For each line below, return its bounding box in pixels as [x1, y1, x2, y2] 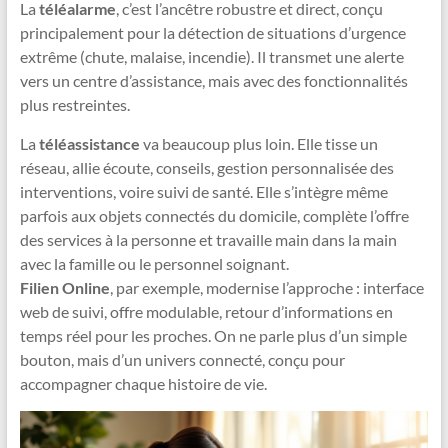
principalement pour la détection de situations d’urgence [19, 23, 406, 43]
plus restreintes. [19, 95, 130, 115]
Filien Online [19, 278, 110, 298]
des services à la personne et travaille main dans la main [19, 230, 397, 250]
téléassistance [38, 134, 140, 154]
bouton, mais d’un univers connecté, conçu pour [19, 350, 345, 370]
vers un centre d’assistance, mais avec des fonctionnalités [19, 71, 408, 91]
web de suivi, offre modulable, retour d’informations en [19, 302, 393, 322]
